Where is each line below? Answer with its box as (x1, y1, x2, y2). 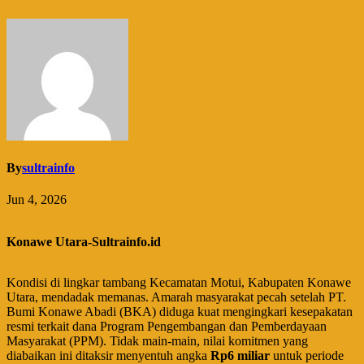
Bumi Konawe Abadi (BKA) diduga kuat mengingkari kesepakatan (6, 305, 353, 319)
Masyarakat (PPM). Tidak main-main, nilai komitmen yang (6, 334, 308, 349)
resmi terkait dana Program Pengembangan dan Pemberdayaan (6, 319, 327, 334)
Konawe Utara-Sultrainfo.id (6, 235, 161, 249)
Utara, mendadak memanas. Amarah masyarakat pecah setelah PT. (6, 290, 346, 305)
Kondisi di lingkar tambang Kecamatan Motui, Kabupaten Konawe (6, 275, 351, 290)
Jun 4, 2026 (6, 193, 67, 207)
